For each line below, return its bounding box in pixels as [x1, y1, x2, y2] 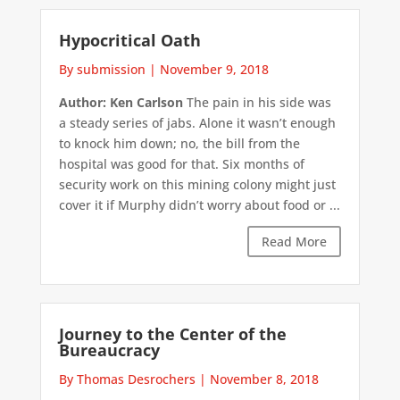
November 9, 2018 [159, 60, 269, 78]
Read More [262, 232, 328, 250]
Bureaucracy [58, 339, 160, 362]
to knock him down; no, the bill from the [58, 134, 300, 152]
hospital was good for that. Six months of [58, 154, 304, 172]
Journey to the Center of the [58, 323, 287, 346]
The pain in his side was [182, 93, 331, 111]
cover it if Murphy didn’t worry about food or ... [58, 196, 340, 213]
